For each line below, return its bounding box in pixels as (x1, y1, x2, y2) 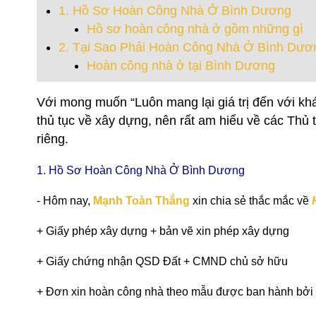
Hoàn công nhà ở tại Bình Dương (87, 58, 275, 73)
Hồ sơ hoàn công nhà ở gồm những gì (87, 21, 303, 36)
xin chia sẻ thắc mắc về (190, 194, 312, 207)
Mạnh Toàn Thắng (93, 194, 190, 207)
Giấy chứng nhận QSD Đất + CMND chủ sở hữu (43, 255, 288, 267)
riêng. (37, 131, 68, 146)
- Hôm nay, (37, 194, 93, 207)
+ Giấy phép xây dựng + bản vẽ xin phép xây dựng (37, 224, 289, 237)
